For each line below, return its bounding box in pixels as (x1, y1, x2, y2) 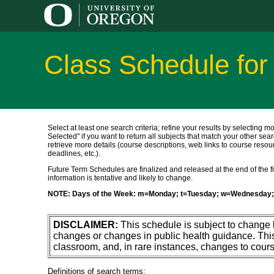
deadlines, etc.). (48, 149, 100, 158)
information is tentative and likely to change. (48, 174, 193, 182)
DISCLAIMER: (53, 220, 118, 230)
